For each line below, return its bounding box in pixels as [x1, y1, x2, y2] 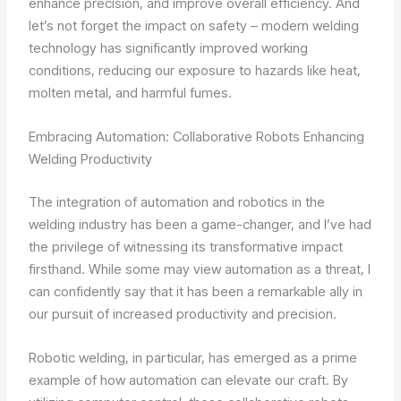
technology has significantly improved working [29, 39, 309, 57]
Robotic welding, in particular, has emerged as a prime [29, 348, 358, 366]
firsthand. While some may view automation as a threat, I [29, 260, 371, 277]
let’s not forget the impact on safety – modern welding [29, 17, 360, 35]
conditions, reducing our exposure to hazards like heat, [29, 62, 362, 80]
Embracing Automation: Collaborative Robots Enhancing [29, 128, 365, 146]
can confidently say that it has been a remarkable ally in [29, 282, 363, 300]
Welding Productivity [29, 150, 153, 168]
